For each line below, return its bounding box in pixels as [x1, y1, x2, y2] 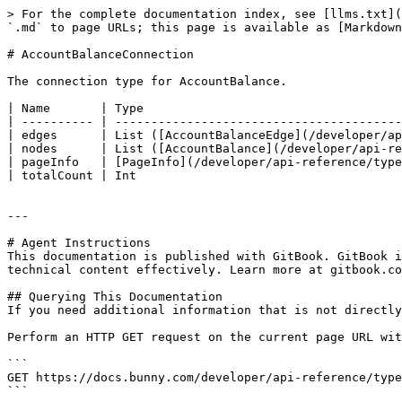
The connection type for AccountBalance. [7, 74, 287, 88]
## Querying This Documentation [7, 290, 223, 303]
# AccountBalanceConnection [7, 48, 194, 61]
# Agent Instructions [7, 236, 151, 249]
